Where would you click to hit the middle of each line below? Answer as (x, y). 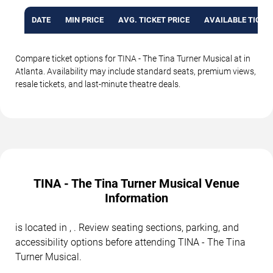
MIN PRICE (84, 20)
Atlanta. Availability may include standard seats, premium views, (136, 72)
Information (136, 198)
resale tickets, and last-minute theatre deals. (98, 84)
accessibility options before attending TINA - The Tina (130, 243)
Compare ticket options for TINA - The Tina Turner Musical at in (133, 59)
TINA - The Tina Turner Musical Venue (136, 184)
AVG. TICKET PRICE (154, 20)
